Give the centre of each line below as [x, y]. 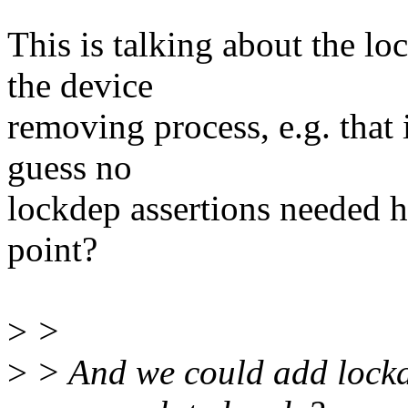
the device [80, 86]
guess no [70, 168]
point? [52, 250]
